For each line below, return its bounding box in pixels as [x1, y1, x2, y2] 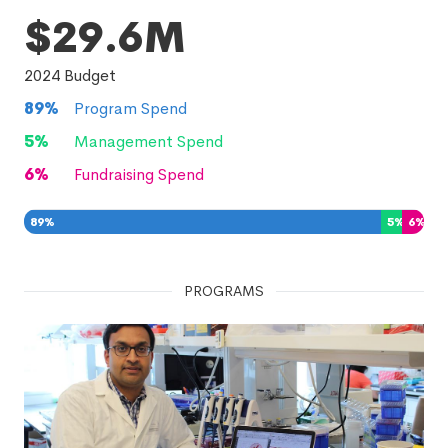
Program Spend [74, 98, 187, 119]
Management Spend [74, 131, 223, 152]
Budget [60, 65, 116, 86]
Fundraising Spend [74, 164, 204, 185]
